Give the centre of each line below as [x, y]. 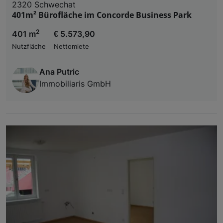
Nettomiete [71, 46]
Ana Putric [59, 71]
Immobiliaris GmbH [75, 83]
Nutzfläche [29, 46]
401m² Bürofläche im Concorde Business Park [102, 15]
